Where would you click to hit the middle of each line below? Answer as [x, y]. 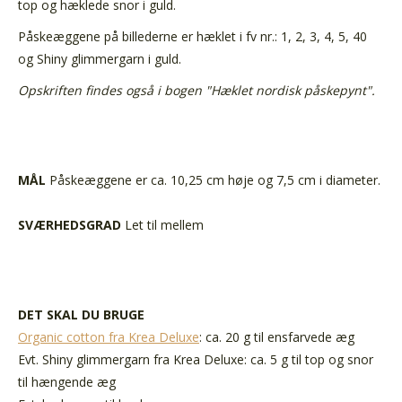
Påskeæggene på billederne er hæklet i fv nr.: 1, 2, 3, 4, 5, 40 [192, 36]
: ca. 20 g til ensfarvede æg [277, 336]
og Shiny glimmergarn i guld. [100, 58]
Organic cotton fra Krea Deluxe [109, 336]
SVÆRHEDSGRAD [70, 224]
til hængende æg [69, 381]
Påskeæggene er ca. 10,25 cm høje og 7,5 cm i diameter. [215, 179]
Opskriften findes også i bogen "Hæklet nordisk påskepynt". [197, 90]
